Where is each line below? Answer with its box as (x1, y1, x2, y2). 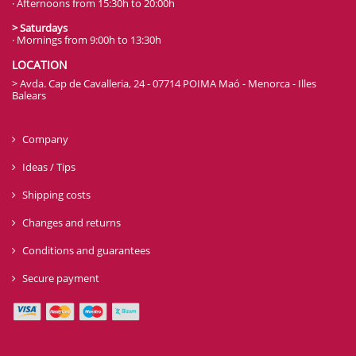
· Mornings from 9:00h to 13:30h (12, 33, 161, 48)
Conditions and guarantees (22, 243, 150, 258)
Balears (12, 88, 46, 103)
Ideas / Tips (22, 160, 75, 175)
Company (22, 132, 68, 147)
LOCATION (12, 57, 68, 73)
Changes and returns (22, 215, 121, 230)
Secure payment (22, 271, 99, 286)
